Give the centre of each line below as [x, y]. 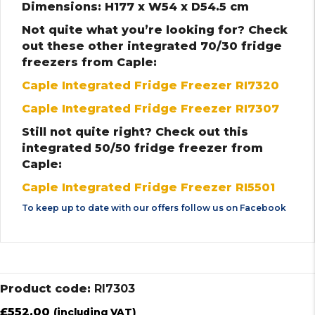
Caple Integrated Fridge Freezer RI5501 [148, 187]
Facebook [263, 207]
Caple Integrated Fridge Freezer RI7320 [150, 85]
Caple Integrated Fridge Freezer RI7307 [150, 108]
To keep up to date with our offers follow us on [131, 207]
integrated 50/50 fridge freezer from [142, 148]
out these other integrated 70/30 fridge [152, 46]
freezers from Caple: [89, 62]
